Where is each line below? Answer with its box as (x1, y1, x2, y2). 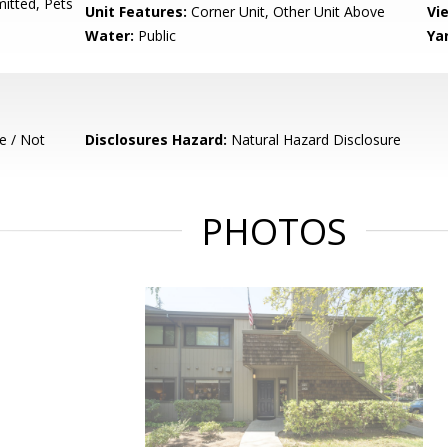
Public (134, 26, 177, 45)
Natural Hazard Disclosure (227, 130, 402, 149)
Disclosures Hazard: (85, 130, 228, 149)
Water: (85, 26, 135, 45)
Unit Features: (85, 2, 188, 21)
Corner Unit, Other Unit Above (187, 2, 386, 21)
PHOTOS (201, 207, 347, 256)
